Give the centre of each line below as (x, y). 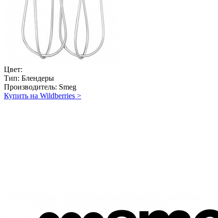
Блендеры (37, 78)
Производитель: (30, 87)
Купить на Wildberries (39, 95)
